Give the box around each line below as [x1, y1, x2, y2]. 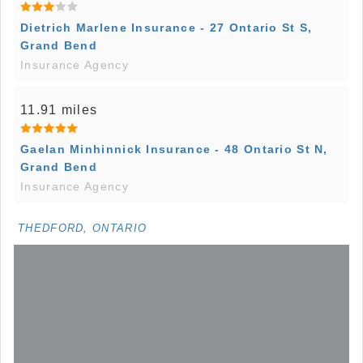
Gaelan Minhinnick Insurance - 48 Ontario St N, [20, 143, 328, 156]
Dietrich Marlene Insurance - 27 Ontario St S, [20, 21, 313, 35]
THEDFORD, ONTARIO [18, 222, 147, 235]
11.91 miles [20, 103, 98, 117]
